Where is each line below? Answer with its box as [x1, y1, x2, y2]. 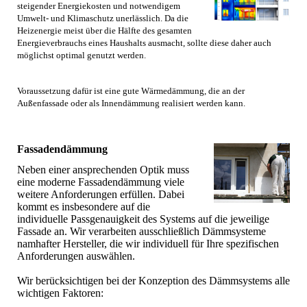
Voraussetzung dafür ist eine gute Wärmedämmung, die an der [17, 86, 245, 97]
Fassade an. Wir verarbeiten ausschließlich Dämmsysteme [17, 225, 266, 237]
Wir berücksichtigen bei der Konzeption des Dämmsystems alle [17, 274, 290, 286]
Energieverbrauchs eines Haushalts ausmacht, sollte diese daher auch [17, 38, 271, 49]
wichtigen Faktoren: [17, 286, 103, 299]
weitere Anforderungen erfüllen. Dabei [17, 188, 184, 200]
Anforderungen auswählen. [17, 249, 135, 262]
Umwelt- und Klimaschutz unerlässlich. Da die [17, 13, 188, 24]
